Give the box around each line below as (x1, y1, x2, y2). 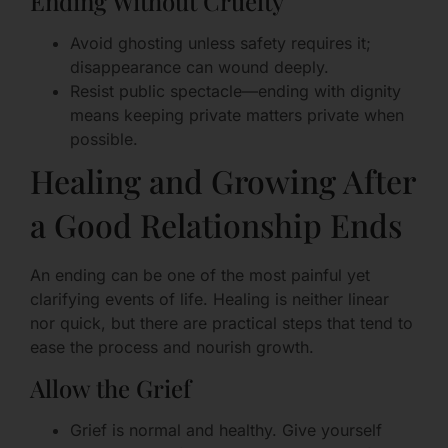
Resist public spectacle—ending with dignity (70, 81, 401, 102)
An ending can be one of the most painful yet (30, 265, 370, 286)
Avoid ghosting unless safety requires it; (70, 33, 371, 54)
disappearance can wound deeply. (70, 57, 329, 78)
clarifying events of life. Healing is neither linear (30, 289, 389, 310)
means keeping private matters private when (70, 105, 404, 126)
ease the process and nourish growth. (30, 337, 314, 358)
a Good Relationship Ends (30, 203, 402, 247)
